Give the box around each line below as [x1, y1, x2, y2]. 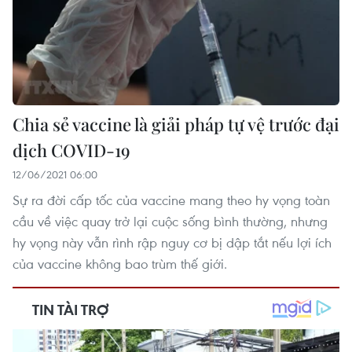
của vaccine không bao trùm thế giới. [13, 254, 227, 273]
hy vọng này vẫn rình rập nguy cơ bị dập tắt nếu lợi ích [13, 233, 332, 251]
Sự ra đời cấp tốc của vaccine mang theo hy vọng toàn [13, 190, 330, 209]
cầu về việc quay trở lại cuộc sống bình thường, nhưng [13, 211, 328, 230]
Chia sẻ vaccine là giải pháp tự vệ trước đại [13, 112, 339, 136]
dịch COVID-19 [13, 137, 130, 162]
